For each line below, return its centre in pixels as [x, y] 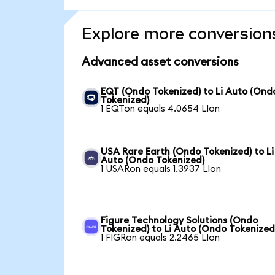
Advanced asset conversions [160, 62]
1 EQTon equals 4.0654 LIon [161, 109]
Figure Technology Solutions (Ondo [180, 221]
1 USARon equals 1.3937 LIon [161, 169]
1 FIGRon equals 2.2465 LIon [161, 238]
